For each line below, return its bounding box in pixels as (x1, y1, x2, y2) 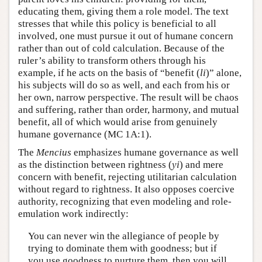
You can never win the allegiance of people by (27, 230, 219, 242)
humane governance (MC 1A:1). (18, 129, 151, 140)
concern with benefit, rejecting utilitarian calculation (18, 171, 237, 183)
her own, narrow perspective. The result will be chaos (18, 92, 239, 104)
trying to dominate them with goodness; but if (27, 242, 217, 254)
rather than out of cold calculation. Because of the (18, 43, 225, 54)
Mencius (36, 147, 71, 158)
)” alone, (206, 67, 242, 79)
